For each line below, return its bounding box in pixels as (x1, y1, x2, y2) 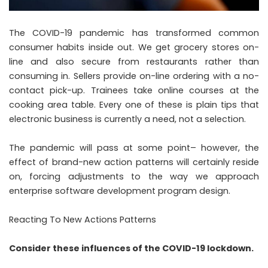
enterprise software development (9, 184, 156, 197)
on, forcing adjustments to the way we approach (9, 170, 259, 182)
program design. (156, 184, 230, 197)
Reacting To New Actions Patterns (9, 213, 156, 226)
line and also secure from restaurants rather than (9, 55, 259, 68)
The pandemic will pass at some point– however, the (9, 141, 259, 154)
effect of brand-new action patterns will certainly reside (9, 156, 259, 168)
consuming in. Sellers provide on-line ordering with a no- (9, 69, 259, 82)
